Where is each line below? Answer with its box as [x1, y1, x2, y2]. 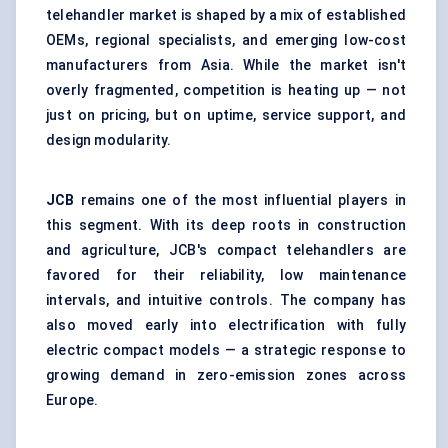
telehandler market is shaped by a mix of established [46, 7, 406, 24]
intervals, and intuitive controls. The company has [46, 292, 406, 309]
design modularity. [46, 132, 172, 149]
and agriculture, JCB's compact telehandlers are [46, 242, 406, 259]
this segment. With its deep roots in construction [46, 217, 406, 234]
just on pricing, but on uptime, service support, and [46, 107, 406, 124]
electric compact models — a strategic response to [46, 342, 406, 359]
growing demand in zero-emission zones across [46, 367, 406, 384]
